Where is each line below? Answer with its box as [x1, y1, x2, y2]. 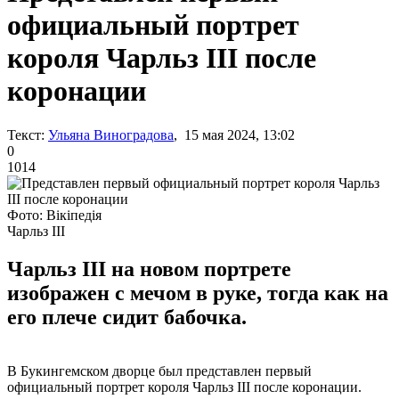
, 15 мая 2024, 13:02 [174, 126, 295, 142]
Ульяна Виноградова [48, 126, 174, 142]
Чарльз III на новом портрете [7, 256, 291, 281]
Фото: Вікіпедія [7, 207, 102, 223]
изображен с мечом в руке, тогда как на [7, 281, 388, 305]
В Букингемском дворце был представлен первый [7, 362, 312, 379]
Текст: [7, 126, 45, 142]
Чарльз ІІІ [7, 223, 65, 239]
